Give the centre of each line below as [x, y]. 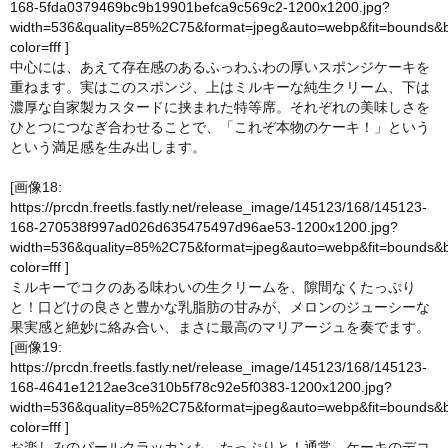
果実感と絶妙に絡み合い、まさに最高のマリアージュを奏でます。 [220, 327]
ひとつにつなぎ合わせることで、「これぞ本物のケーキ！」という [220, 127]
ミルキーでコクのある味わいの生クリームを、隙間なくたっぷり [213, 287]
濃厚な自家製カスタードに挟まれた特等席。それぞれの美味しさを [220, 107]
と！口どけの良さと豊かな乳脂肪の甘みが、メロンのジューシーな [220, 307]
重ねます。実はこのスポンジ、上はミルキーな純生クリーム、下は [220, 87]
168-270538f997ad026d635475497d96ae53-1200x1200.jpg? [204, 227]
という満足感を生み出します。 [108, 147]
